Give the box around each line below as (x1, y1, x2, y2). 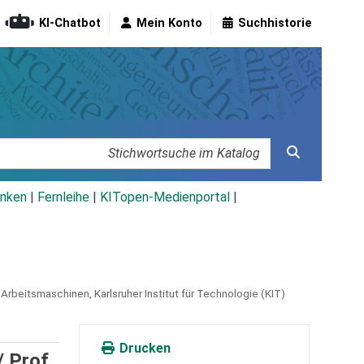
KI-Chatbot (39, 16, 101, 31)
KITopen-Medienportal (100, 189, 230, 206)
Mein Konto (136, 16, 202, 31)
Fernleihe (37, 189, 89, 206)
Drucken (115, 340, 171, 357)
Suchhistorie (238, 16, 312, 31)
